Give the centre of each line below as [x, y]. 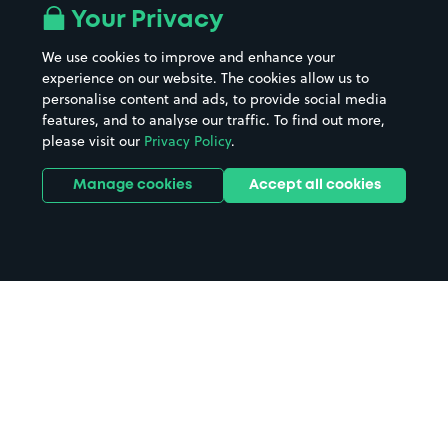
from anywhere [194, 436]
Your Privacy [144, 20]
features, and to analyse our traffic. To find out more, [213, 120]
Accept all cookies [315, 185]
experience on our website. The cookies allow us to [205, 78]
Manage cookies [133, 185]
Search [101, 436]
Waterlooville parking [148, 368]
